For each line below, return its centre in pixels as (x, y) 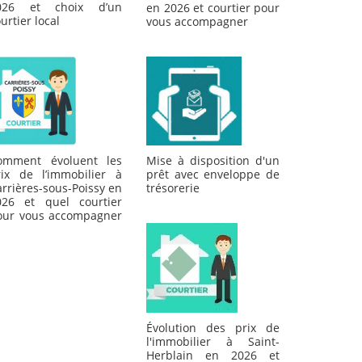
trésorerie (173, 188)
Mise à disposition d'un (213, 161)
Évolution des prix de (213, 327)
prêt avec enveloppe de (213, 175)
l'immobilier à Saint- (213, 341)
